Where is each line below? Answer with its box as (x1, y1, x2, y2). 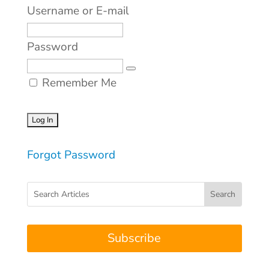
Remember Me (38, 75, 116, 91)
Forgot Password (26, 147, 115, 163)
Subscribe (107, 230, 162, 246)
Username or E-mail (26, 3, 129, 19)
